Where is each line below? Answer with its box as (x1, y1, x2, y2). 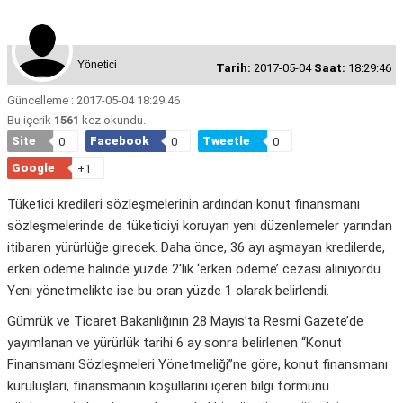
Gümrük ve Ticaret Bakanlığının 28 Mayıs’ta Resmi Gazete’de (7, 313, 363, 330)
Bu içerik (7, 113, 54, 128)
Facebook (90, 134, 148, 148)
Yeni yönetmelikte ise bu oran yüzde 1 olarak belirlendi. (7, 282, 329, 300)
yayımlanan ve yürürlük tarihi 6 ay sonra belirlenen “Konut (7, 335, 342, 352)
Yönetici (77, 58, 117, 72)
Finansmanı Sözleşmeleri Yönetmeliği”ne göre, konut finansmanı (7, 356, 388, 373)
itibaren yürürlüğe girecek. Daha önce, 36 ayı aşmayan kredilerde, (7, 239, 385, 256)
